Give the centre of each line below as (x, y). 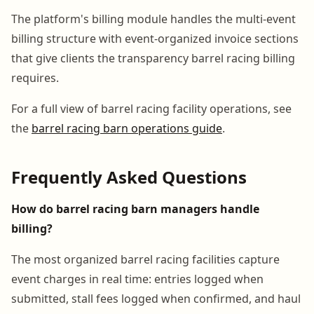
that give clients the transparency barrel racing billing (153, 58)
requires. (35, 77)
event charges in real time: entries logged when (137, 279)
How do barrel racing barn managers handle (135, 209)
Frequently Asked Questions (129, 177)
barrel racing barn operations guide (127, 128)
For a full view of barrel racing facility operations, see (151, 108)
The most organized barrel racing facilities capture (145, 259)
